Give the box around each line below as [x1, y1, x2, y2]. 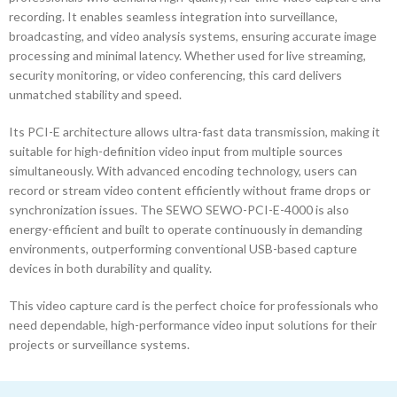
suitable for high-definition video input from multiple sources [9, 143, 343, 159]
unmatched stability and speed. [9, 86, 182, 102]
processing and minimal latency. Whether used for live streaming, [9, 47, 366, 63]
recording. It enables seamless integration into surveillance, [9, 8, 338, 24]
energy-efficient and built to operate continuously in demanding [9, 221, 362, 237]
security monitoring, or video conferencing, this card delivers [9, 66, 342, 82]
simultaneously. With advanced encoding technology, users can [9, 162, 357, 178]
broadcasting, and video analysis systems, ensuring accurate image [9, 27, 377, 43]
